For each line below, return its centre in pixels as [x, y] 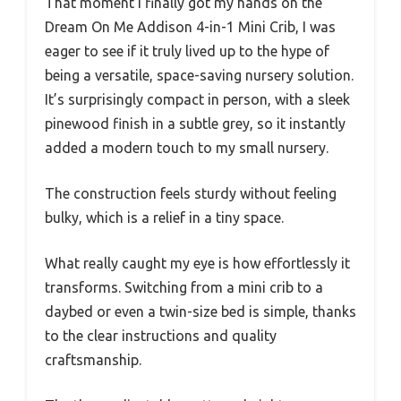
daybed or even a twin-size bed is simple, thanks [200, 312]
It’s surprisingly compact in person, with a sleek [197, 100]
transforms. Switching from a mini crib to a [184, 288]
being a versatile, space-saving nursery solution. [199, 76]
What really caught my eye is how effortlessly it [197, 264]
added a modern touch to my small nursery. [187, 148]
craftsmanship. [93, 360]
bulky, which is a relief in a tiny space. [164, 218]
